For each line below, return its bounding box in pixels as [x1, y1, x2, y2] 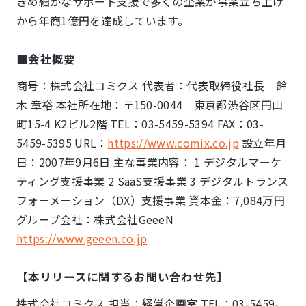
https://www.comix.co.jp [107, 135, 239, 151]
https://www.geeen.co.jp [16, 230, 148, 247]
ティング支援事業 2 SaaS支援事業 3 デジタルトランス [16, 173, 289, 189]
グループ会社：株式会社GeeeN [16, 211, 185, 227]
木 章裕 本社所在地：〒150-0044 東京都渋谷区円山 [16, 96, 283, 113]
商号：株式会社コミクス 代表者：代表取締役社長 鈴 [16, 77, 288, 94]
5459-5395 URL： [16, 135, 108, 151]
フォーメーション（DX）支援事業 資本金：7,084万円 [16, 192, 285, 208]
